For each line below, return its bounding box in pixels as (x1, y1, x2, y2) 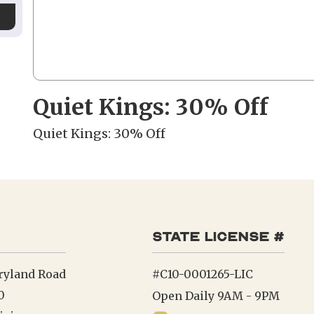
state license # (152, 229, 285, 245)
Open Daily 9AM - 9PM (152, 289, 280, 303)
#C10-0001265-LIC (152, 267, 254, 281)
